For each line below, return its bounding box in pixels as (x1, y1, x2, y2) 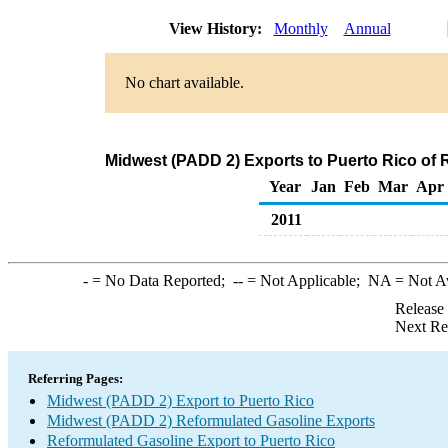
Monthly (273, 20, 328, 37)
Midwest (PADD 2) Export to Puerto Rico (47, 392, 314, 409)
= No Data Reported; (87, 272, 233, 289)
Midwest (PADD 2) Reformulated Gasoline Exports (47, 412, 375, 429)
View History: (164, 20, 270, 37)
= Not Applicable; (242, 272, 368, 289)
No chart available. (124, 74, 244, 91)
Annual (343, 20, 391, 37)
